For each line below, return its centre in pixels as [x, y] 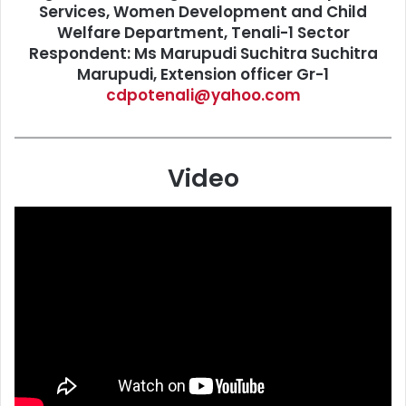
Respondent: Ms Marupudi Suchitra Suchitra [203, 53]
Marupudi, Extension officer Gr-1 [203, 74]
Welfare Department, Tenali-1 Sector [203, 32]
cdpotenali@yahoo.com [203, 95]
